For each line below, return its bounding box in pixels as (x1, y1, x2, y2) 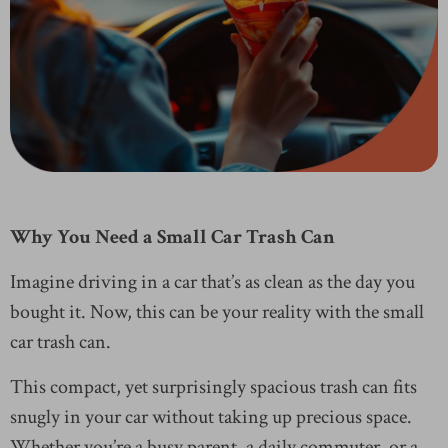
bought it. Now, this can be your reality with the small (10, 298, 424, 325)
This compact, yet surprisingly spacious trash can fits (10, 373, 417, 400)
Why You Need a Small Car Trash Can (10, 223, 335, 250)
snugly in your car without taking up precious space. (10, 403, 412, 430)
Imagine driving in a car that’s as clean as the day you (10, 268, 415, 295)
